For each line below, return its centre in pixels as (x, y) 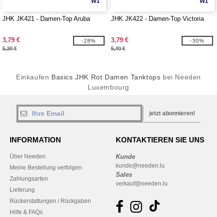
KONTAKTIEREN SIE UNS (160, 140)
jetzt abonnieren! (172, 113)
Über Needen (28, 156)
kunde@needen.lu (140, 166)
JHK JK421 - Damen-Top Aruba (46, 19)
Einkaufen (33, 77)
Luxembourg (108, 87)
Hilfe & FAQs (26, 212)
